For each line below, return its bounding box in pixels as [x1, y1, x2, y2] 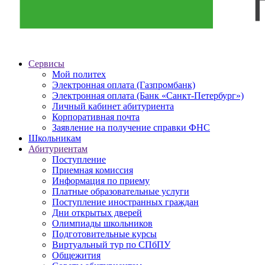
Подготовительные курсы [52, 229, 157, 240]
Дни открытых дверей [52, 208, 142, 218]
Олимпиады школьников [52, 218, 153, 229]
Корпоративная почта [52, 112, 140, 122]
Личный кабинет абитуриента [52, 101, 174, 112]
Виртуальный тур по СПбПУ [52, 240, 170, 250]
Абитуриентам [28, 144, 88, 154]
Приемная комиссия [52, 165, 133, 176]
